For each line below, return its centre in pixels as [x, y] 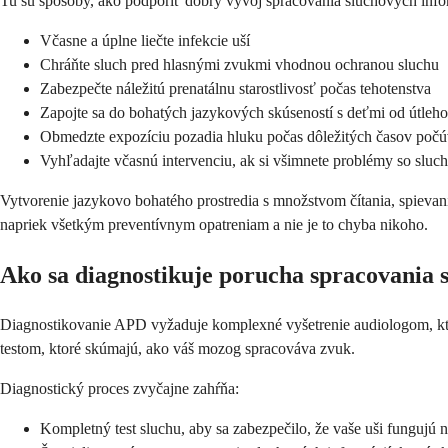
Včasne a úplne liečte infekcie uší [145, 40]
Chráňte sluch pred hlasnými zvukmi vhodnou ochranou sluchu [239, 64]
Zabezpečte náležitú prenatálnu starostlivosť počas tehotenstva [235, 88]
